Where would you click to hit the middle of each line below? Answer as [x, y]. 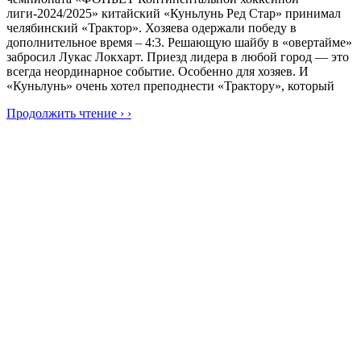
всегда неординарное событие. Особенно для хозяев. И [158, 71]
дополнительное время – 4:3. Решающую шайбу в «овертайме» [179, 42]
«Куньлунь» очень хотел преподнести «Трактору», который [170, 85]
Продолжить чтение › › [69, 113]
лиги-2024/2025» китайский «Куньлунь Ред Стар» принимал [174, 13]
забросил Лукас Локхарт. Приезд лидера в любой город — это [178, 56]
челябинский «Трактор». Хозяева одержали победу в [151, 27]
